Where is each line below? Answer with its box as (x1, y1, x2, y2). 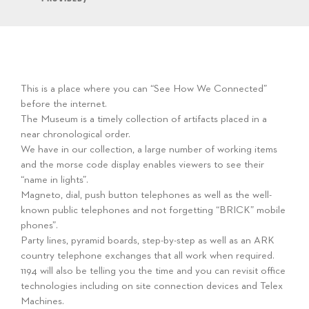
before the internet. (21, 99, 107, 109)
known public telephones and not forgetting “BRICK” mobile (21, 205, 286, 215)
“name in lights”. (21, 175, 88, 185)
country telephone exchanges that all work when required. (21, 250, 275, 261)
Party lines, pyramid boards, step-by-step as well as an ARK (21, 235, 275, 246)
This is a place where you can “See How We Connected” (21, 83, 267, 94)
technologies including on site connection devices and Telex (21, 281, 283, 291)
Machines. (21, 296, 64, 306)
